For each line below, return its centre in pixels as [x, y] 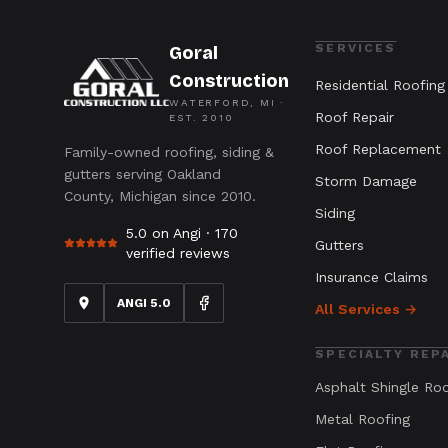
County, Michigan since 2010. [160, 196]
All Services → [366, 309]
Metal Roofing [363, 419]
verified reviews [177, 253]
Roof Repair [355, 117]
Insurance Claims [372, 277]
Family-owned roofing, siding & [169, 152]
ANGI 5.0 [144, 303]
